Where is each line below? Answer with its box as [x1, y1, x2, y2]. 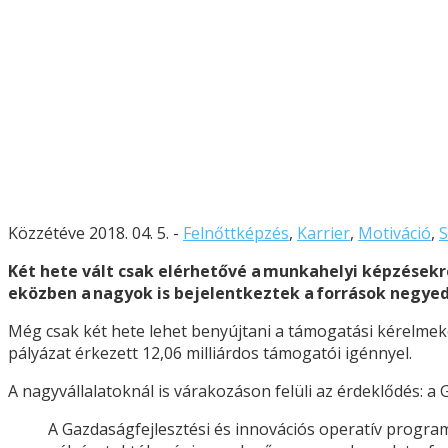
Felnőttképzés [183, 221, 289, 244]
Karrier [297, 221, 350, 244]
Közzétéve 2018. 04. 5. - [8, 221, 183, 244]
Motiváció [358, 221, 431, 244]
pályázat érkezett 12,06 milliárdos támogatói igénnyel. [8, 341, 412, 364]
